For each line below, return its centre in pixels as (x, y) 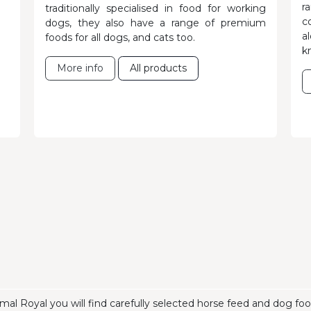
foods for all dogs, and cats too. (120, 38)
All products (158, 68)
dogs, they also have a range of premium (155, 23)
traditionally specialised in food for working (155, 9)
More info (80, 68)
